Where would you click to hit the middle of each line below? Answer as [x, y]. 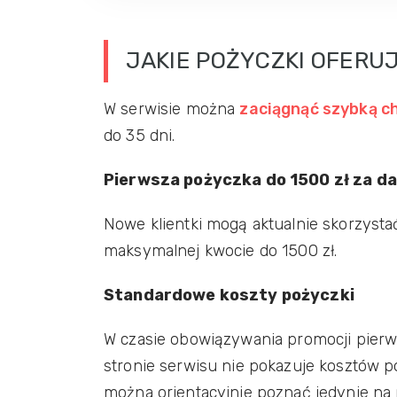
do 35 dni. [140, 136]
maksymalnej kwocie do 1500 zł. [221, 251]
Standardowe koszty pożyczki [229, 295]
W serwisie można [172, 109]
